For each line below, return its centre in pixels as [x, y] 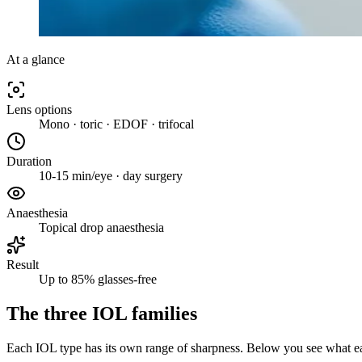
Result [23, 264]
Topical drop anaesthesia [101, 227]
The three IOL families [102, 313]
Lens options [39, 109]
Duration [29, 161]
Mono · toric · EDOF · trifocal [116, 124]
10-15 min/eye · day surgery [111, 175]
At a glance [36, 59]
